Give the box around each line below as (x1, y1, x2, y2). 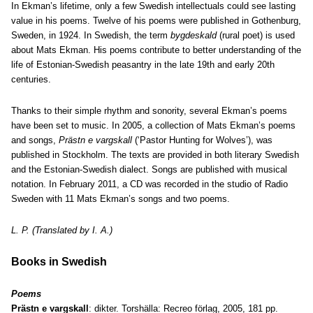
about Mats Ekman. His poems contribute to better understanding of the (11, 45, 301, 55)
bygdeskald (170, 30, 217, 41)
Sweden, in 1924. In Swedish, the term (11, 30, 170, 41)
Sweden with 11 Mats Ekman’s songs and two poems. (11, 194, 230, 204)
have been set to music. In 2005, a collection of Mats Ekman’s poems (11, 120, 296, 131)
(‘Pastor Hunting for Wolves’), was (132, 135, 272, 145)
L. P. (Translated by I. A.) (11, 225, 112, 235)
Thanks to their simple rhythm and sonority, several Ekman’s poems (11, 105, 287, 116)
